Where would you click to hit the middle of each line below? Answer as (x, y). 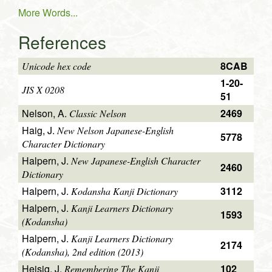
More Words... (48, 13)
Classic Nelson (98, 114)
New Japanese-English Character (136, 161)
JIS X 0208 (43, 90)
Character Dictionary (63, 144)
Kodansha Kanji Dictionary (124, 191)
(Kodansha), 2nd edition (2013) (83, 252)
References (62, 42)
